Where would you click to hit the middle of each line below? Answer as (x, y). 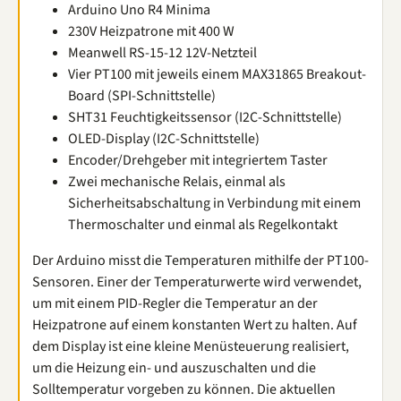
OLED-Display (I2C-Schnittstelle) (164, 139)
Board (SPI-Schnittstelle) (142, 96)
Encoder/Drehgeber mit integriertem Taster (198, 160)
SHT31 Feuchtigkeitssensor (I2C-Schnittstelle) (205, 117)
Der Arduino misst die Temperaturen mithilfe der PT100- (200, 260)
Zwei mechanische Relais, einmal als (177, 182)
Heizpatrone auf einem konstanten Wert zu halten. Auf (195, 325)
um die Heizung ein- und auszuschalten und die (174, 368)
